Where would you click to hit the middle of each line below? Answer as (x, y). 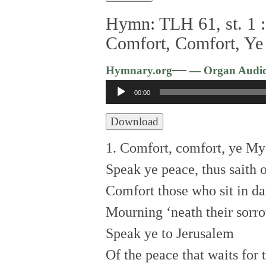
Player (123, 111)
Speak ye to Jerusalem (170, 233)
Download (134, 121)
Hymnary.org (139, 70)
